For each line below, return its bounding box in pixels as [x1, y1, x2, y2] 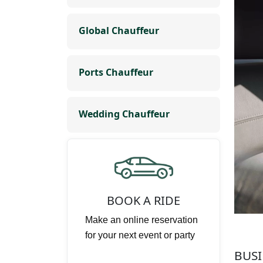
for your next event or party [85, 230, 195, 241]
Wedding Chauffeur [79, 107, 170, 120]
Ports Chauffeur [79, 66, 153, 79]
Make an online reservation [85, 215, 198, 225]
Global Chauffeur [79, 24, 159, 37]
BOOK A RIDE [107, 193, 180, 209]
